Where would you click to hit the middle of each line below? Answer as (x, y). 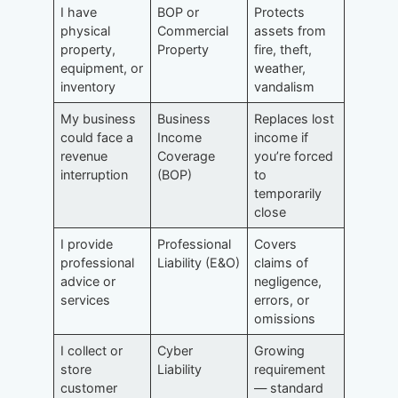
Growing (280, 350)
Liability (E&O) (199, 262)
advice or (88, 281)
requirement (290, 369)
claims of (282, 262)
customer (89, 387)
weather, (280, 68)
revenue (84, 155)
